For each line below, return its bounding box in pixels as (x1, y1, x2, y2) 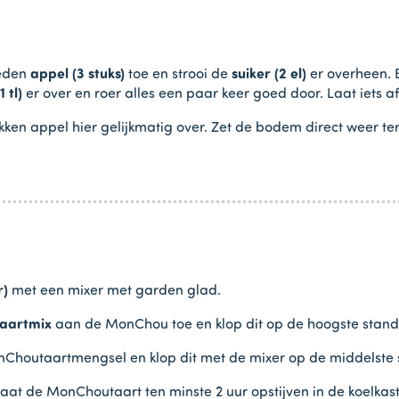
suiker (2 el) (232, 67, 306, 82)
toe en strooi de (128, 67, 232, 82)
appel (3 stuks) (27, 67, 128, 82)
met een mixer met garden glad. (12, 283, 221, 298)
